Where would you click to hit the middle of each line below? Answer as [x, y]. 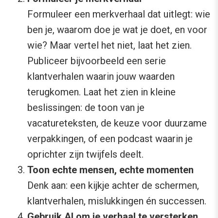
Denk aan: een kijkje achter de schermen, [113, 186]
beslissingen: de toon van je [86, 108]
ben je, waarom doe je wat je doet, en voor [117, 30]
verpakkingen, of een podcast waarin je [110, 139]
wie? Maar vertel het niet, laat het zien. [109, 45]
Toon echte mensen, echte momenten [110, 170]
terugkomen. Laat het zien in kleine [101, 92]
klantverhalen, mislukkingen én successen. [117, 201]
